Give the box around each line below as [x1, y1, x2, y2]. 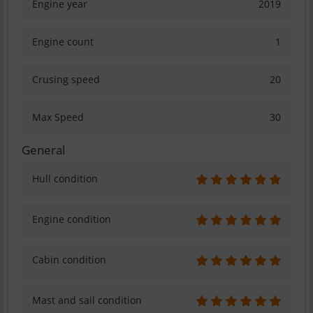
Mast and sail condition [32, 293, 142, 307]
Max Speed [32, 110, 84, 124]
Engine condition [32, 212, 111, 226]
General [22, 142, 65, 159]
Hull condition [32, 172, 98, 186]
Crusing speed [32, 73, 100, 87]
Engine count [32, 35, 94, 49]
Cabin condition [32, 253, 106, 267]
